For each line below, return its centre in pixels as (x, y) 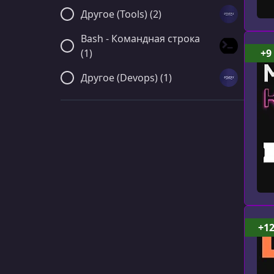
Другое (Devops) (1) (126, 78)
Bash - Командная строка (140, 39)
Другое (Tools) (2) (121, 14)
